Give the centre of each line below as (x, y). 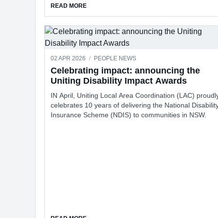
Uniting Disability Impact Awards (119, 81)
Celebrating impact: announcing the (125, 70)
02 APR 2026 (69, 58)
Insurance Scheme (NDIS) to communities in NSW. (128, 115)
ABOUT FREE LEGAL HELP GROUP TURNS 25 (151, 5)
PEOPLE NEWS (115, 58)
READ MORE (69, 6)
